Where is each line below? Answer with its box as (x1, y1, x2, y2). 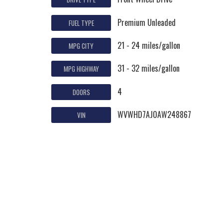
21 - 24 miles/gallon (117, 39, 181, 51)
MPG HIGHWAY (63, 64, 99, 74)
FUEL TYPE (68, 17, 94, 28)
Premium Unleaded (117, 16, 176, 28)
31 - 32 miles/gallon (117, 62, 180, 75)
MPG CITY (69, 40, 94, 51)
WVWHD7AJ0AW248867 (117, 109, 192, 121)
